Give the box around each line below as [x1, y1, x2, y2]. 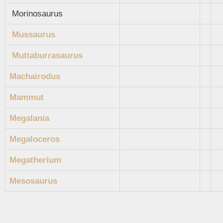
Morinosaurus [9, 8, 63, 18]
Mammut [9, 92, 44, 102]
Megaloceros [9, 134, 60, 144]
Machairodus [9, 71, 60, 81]
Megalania [9, 113, 49, 123]
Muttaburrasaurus [12, 50, 83, 60]
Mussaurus [12, 29, 55, 39]
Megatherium [9, 155, 61, 165]
